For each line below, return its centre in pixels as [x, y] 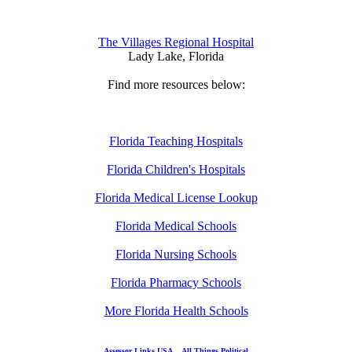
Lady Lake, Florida [176, 56]
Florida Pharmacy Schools [176, 282]
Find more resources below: [176, 84]
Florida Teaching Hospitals [176, 141]
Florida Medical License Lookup [176, 197]
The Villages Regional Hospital [176, 42]
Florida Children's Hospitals [176, 169]
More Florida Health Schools [176, 310]
